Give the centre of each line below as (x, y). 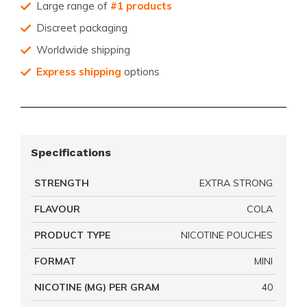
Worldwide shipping (83, 49)
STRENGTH (62, 183)
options (140, 71)
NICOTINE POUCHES (227, 235)
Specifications (71, 152)
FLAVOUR (57, 209)
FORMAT (55, 261)
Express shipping (79, 71)
